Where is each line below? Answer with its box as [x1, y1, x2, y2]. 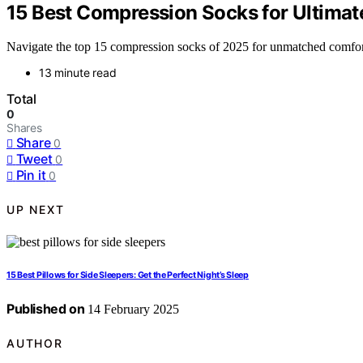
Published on [6, 301, 85, 318]
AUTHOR [6, 335, 63, 350]
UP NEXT [6, 202, 65, 216]
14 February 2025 [84, 302, 180, 317]
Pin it [15, 167, 46, 184]
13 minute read [39, 66, 117, 80]
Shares [6, 121, 42, 135]
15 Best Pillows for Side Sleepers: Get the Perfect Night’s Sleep [6, 270, 249, 281]
